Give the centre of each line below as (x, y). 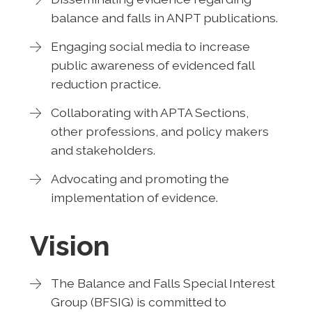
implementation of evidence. (134, 197)
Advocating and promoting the (140, 178)
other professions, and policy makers (159, 131)
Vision (70, 245)
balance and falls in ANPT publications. (164, 17)
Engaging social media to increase (150, 46)
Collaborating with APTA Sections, (149, 112)
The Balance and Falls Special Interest (163, 283)
